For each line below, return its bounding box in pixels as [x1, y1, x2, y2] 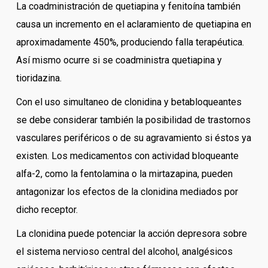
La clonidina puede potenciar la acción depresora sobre [16, 228, 247, 240]
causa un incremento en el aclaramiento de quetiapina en [16, 19, 251, 31]
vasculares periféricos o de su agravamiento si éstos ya [16, 132, 251, 144]
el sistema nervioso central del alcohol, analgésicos [16, 246, 233, 258]
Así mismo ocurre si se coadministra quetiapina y [16, 54, 222, 66]
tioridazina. [16, 72, 62, 84]
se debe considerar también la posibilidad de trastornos [16, 114, 251, 126]
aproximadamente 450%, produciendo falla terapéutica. [16, 36, 244, 48]
